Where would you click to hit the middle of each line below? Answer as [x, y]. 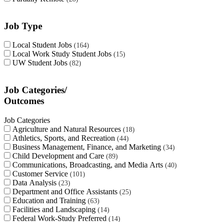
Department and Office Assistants [66, 191]
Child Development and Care [59, 156]
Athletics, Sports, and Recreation [65, 138]
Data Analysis [35, 182]
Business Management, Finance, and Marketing [88, 147]
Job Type [23, 26]
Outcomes [24, 101]
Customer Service [41, 173]
